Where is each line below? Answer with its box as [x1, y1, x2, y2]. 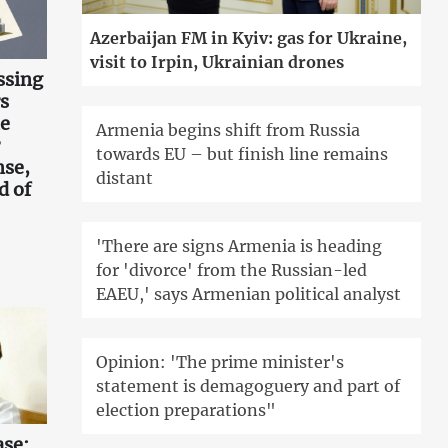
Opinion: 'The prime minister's [96, 352, 345, 373]
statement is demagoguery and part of [96, 376, 401, 397]
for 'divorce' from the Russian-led [96, 260, 368, 281]
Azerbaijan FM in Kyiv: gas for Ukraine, [90, 28, 408, 49]
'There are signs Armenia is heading [96, 236, 383, 257]
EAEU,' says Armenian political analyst [96, 284, 402, 305]
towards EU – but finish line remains [96, 144, 389, 165]
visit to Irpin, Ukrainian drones [90, 52, 345, 73]
